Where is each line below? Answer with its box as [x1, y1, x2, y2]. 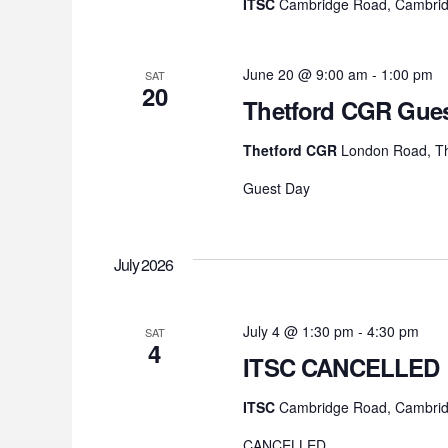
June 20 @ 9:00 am [243, 64, 369, 85]
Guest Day [243, 178, 311, 199]
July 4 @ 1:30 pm [243, 321, 355, 342]
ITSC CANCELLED [243, 350, 440, 385]
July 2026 [114, 253, 173, 277]
